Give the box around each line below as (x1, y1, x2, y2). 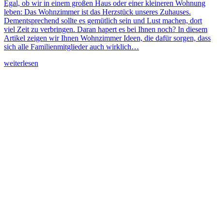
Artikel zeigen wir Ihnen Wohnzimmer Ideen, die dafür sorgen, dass (4, 33, 211, 42)
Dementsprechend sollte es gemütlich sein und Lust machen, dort (4, 16, 202, 25)
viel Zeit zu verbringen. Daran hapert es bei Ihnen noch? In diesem (4, 25, 207, 33)
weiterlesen (4, 59, 38, 67)
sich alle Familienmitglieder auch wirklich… (4, 42, 139, 51)
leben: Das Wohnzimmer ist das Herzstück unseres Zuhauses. (4, 7, 191, 16)
